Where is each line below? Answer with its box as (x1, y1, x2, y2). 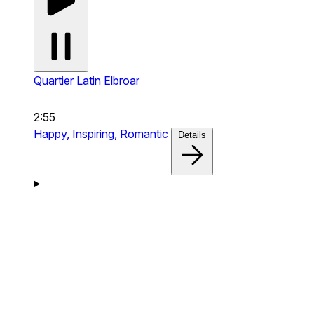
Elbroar (104, 73, 139, 88)
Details (178, 129, 206, 140)
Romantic (120, 126, 168, 141)
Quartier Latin (34, 73, 101, 88)
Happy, (34, 126, 69, 141)
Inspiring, (72, 126, 117, 141)
